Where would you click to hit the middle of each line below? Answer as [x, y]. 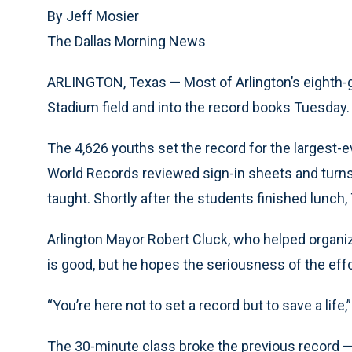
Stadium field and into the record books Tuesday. [198, 107]
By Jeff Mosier [93, 16]
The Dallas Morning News [126, 41]
